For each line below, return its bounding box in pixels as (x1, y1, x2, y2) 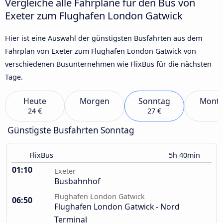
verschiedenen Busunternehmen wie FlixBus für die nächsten (5, 59, 212, 69)
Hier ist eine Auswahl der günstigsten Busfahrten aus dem (5, 33, 202, 43)
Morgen (80, 96, 110, 107)
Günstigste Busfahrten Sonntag (7, 124, 134, 136)
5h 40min (169, 150, 202, 160)
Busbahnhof (54, 176, 100, 187)
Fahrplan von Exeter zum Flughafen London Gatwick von (5, 46, 196, 56)
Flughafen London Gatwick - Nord (54, 201, 180, 213)
